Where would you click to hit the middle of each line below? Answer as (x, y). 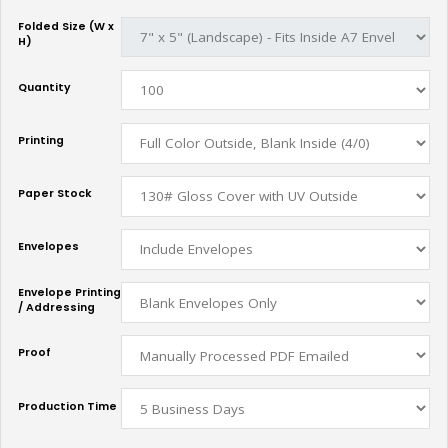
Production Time (67, 406)
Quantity (44, 87)
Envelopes (48, 247)
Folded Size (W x (66, 27)
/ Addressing (56, 307)
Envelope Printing (69, 292)
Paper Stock (55, 194)
